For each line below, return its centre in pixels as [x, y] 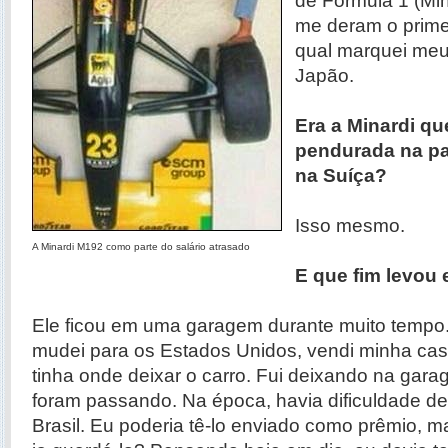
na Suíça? [341, 175]
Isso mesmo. [350, 225]
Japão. [324, 75]
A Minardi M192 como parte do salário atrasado [141, 246]
